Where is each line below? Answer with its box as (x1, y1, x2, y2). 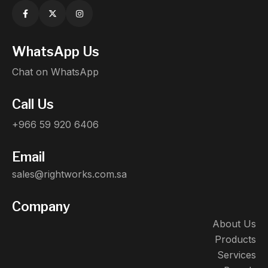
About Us (212, 218, 256, 230)
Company (12, 199, 70, 215)
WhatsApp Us (12, 44, 99, 60)
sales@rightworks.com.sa (12, 168, 127, 181)
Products (215, 233, 256, 246)
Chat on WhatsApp (12, 66, 99, 78)
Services (217, 249, 256, 261)
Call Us (12, 96, 54, 112)
